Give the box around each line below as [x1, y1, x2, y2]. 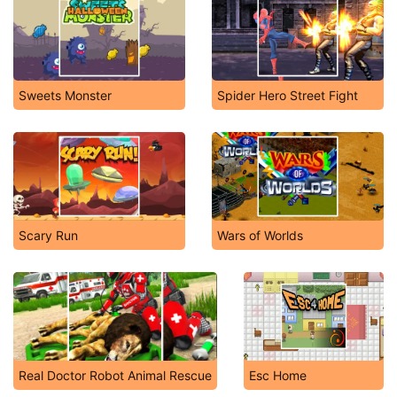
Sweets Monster [19, 88, 112, 103]
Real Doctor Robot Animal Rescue [19, 368, 212, 383]
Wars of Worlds [217, 228, 303, 243]
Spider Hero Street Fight [217, 88, 358, 103]
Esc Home [249, 368, 307, 383]
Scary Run [19, 228, 78, 243]
